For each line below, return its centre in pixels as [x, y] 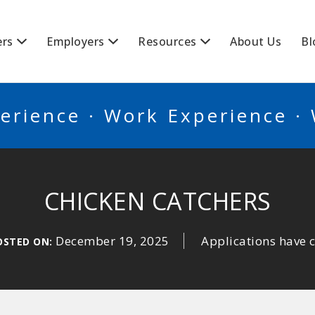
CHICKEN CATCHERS [157, 201]
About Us [256, 41]
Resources [167, 41]
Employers [76, 41]
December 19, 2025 [112, 241]
